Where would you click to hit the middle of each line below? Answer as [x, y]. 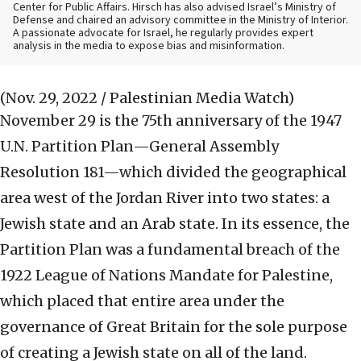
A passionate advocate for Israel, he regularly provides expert [163, 33]
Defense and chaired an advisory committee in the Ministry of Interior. [180, 21]
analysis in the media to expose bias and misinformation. [149, 46]
